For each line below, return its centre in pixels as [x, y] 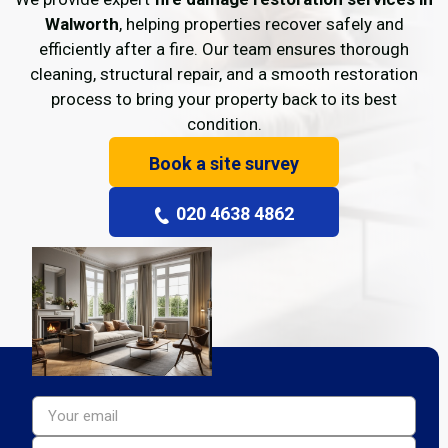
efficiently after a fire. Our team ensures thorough [224, 49]
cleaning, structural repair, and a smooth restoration [224, 74]
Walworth [81, 24]
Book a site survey [224, 163]
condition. [224, 124]
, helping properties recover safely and [261, 24]
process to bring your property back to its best [224, 99]
